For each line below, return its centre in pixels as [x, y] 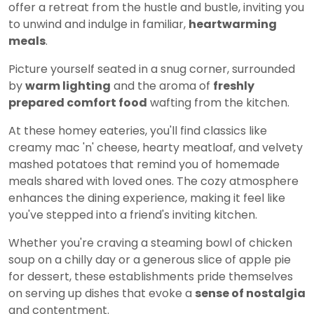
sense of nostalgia [250, 294]
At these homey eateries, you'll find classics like [138, 131]
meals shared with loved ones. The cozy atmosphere [153, 182]
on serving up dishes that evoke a [102, 294]
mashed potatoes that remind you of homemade [144, 165]
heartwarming [233, 25]
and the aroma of [162, 86]
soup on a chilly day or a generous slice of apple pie [150, 260]
